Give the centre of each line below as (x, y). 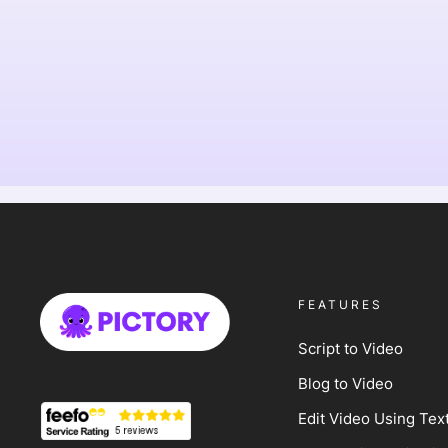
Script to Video (350, 348)
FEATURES (340, 304)
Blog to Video (345, 383)
